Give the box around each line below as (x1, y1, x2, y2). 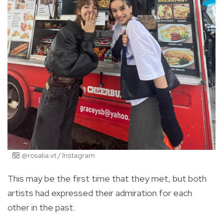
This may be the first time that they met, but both (7, 172, 207, 184)
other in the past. (7, 201, 75, 213)
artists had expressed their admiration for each (7, 187, 192, 199)
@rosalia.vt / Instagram (22, 150, 95, 160)
